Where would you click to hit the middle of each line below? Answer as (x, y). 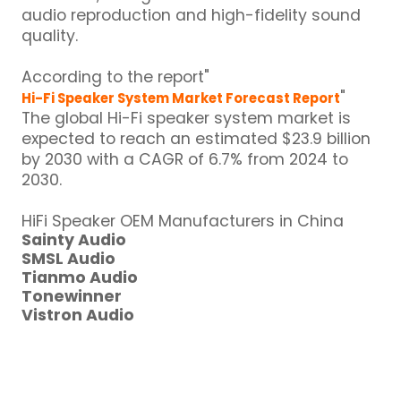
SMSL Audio (69, 258)
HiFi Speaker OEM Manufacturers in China (183, 220)
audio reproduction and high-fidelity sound (192, 14)
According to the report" (116, 76)
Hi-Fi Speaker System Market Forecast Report (181, 98)
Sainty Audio (74, 239)
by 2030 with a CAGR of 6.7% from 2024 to (185, 158)
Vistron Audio (78, 314)
